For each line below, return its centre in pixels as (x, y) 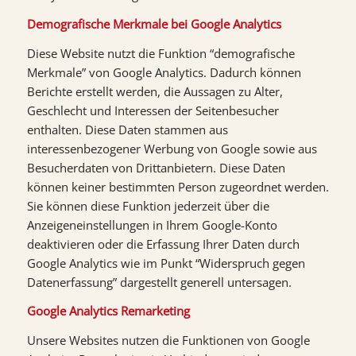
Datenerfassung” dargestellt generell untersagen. (159, 282)
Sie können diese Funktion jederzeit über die (148, 205)
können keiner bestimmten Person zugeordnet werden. (178, 186)
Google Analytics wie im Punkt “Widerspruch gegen (166, 263)
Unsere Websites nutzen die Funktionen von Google (168, 340)
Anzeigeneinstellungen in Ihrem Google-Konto (152, 224)
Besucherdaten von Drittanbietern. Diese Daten (156, 167)
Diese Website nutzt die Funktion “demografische (161, 53)
